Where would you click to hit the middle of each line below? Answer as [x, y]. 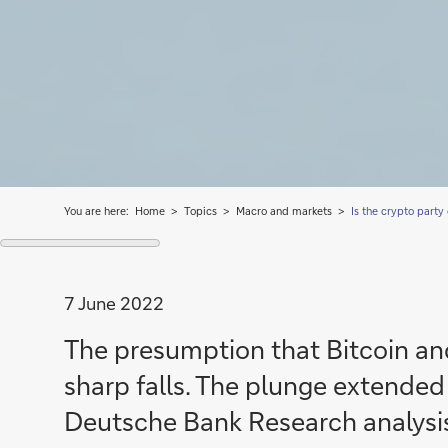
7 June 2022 [114, 303]
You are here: [96, 211]
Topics [200, 211]
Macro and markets [284, 211]
